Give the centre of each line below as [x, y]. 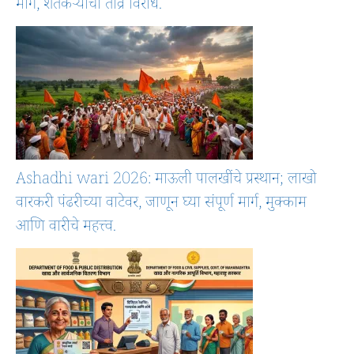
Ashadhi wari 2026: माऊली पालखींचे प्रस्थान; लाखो [166, 181]
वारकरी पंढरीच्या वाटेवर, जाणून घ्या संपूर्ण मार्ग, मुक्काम [161, 205]
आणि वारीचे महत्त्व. [66, 229]
